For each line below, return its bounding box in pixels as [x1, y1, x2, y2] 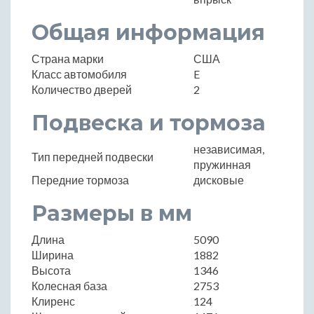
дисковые [193, 172, 244, 186]
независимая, [193, 142, 264, 156]
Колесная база [32, 278, 107, 292]
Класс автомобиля [32, 67, 127, 81]
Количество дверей [32, 82, 132, 96]
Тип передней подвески [32, 149, 153, 163]
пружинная [193, 157, 251, 171]
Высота [32, 263, 71, 277]
